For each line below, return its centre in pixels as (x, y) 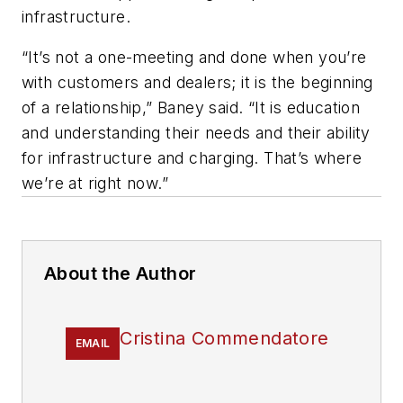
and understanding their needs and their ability (196, 133)
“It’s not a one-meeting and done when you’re (194, 58)
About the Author (121, 274)
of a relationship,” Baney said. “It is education (191, 108)
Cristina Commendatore (224, 339)
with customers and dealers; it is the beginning (197, 83)
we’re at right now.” (98, 184)
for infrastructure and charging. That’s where (192, 158)
